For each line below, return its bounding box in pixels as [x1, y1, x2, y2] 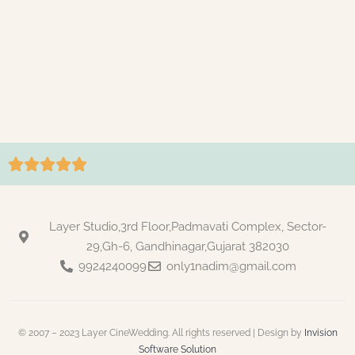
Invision [303, 326, 338, 338]
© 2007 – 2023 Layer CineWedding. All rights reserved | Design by [17, 326, 304, 338]
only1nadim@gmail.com [166, 258, 296, 273]
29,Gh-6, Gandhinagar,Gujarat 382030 [86, 239, 289, 254]
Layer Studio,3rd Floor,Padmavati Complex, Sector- [48, 219, 326, 234]
